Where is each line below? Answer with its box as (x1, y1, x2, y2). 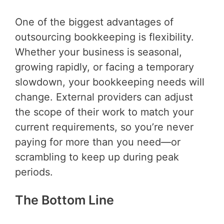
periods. (15, 166, 53, 178)
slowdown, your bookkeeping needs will (15, 76, 204, 88)
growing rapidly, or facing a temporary (15, 61, 194, 73)
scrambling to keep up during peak (15, 151, 179, 163)
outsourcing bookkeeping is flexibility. (15, 31, 194, 43)
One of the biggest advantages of (15, 16, 173, 28)
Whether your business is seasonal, (15, 46, 182, 58)
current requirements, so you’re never (15, 121, 193, 133)
